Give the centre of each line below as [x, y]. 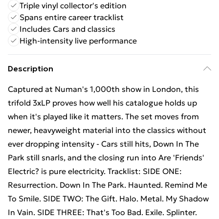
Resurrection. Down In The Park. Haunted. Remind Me [108, 185]
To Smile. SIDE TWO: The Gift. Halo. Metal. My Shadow [108, 198]
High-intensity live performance [78, 41]
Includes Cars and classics [67, 29]
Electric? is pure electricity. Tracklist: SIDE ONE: [95, 171]
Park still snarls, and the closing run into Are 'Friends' [106, 157]
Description [31, 68]
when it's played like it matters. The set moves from [103, 116]
